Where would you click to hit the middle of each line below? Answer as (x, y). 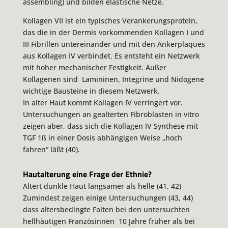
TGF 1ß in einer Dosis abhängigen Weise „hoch (102, 138)
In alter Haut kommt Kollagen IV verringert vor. (103, 103)
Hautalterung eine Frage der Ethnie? (87, 174)
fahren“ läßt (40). (51, 150)
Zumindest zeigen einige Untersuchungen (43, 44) (108, 198)
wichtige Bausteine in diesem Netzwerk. (91, 91)
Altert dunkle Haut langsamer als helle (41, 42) (102, 186)
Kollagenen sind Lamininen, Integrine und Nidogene (113, 79)
